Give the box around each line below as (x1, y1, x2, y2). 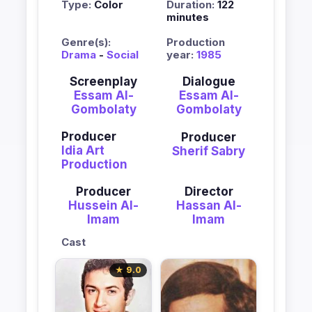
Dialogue (182, 75, 235, 88)
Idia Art (61, 143, 104, 157)
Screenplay (70, 75, 137, 88)
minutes (166, 10, 209, 24)
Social (107, 48, 139, 61)
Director (184, 185, 233, 198)
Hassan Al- (175, 198, 242, 212)
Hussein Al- (68, 198, 139, 212)
